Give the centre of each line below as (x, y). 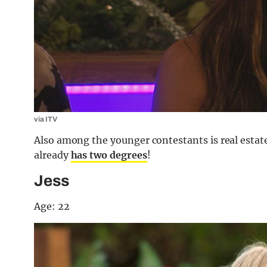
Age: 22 (52, 206)
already (52, 155)
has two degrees (109, 155)
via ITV (46, 119)
